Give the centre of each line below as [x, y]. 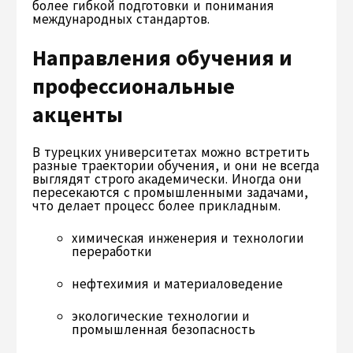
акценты [78, 114]
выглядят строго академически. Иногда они [167, 178]
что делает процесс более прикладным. [156, 205]
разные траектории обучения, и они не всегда [176, 165]
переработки [112, 251]
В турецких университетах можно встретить [171, 152]
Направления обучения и [162, 57]
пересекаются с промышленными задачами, [171, 192]
